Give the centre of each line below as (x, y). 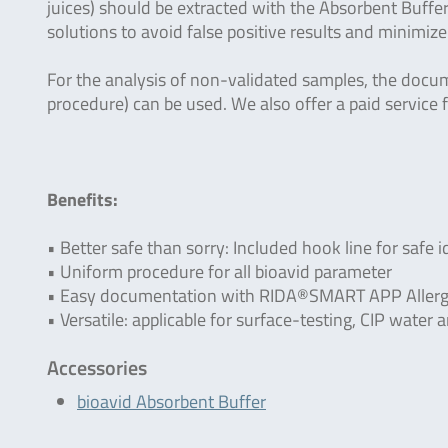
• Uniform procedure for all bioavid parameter (219, 271)
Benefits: (82, 199)
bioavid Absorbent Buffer (171, 401)
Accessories (97, 367)
